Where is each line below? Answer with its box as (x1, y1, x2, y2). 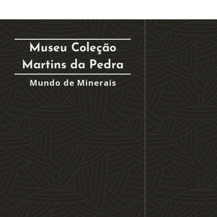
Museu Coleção (29, 42, 116, 54)
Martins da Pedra (22, 59, 124, 71)
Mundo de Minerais (29, 77, 116, 88)
